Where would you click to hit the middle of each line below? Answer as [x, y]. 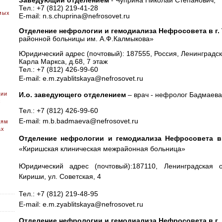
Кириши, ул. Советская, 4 [60, 176]
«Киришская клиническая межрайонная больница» [102, 149]
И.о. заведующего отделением [72, 95]
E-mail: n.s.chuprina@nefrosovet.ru [75, 16]
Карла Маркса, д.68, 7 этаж [63, 61]
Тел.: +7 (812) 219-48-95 [58, 194]
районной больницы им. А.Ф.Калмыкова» [87, 39]
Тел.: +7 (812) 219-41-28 [58, 8]
